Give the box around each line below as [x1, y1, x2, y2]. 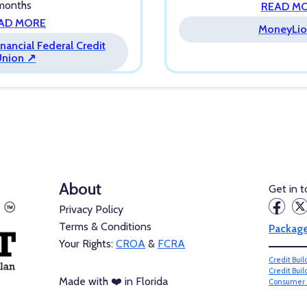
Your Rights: [59, 237, 116, 251]
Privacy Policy [59, 203, 123, 217]
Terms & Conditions [59, 220, 151, 234]
